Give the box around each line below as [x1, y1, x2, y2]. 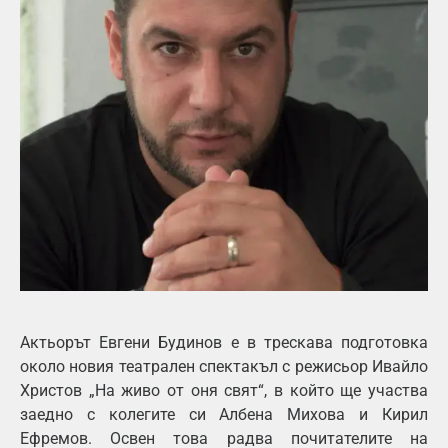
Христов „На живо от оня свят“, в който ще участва [20, 381, 428, 401]
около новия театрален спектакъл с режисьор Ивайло [20, 357, 428, 377]
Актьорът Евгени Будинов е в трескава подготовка [20, 333, 428, 353]
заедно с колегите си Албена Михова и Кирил [20, 405, 428, 425]
